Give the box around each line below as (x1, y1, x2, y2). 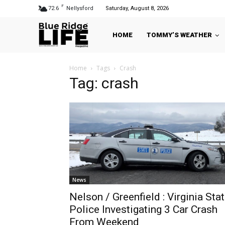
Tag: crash (69, 74, 139, 92)
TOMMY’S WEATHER (147, 31, 212, 39)
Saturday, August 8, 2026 (105, 5, 169, 12)
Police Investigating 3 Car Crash (69, 203, 217, 215)
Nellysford (66, 5, 93, 12)
